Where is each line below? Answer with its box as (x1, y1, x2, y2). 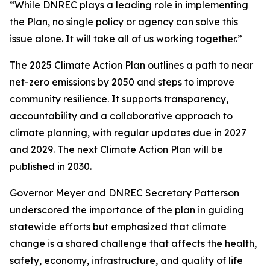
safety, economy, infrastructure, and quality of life (10, 254, 243, 266)
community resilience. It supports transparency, (10, 92, 228, 105)
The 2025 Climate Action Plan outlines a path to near (10, 58, 253, 71)
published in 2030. (10, 160, 92, 172)
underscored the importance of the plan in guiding (10, 203, 244, 216)
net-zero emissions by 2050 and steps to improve (10, 75, 234, 88)
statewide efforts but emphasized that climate (10, 220, 227, 233)
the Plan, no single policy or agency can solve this (10, 15, 238, 28)
